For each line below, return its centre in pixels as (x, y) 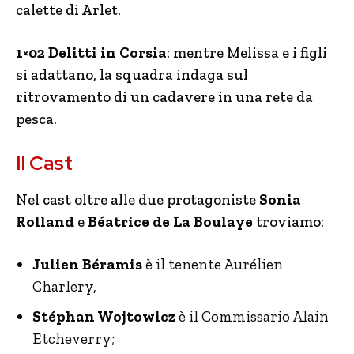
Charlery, (64, 286)
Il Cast (44, 163)
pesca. (36, 119)
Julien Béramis (87, 264)
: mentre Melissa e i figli (247, 53)
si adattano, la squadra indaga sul (132, 75)
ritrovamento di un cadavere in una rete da (164, 97)
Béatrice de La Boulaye (170, 222)
